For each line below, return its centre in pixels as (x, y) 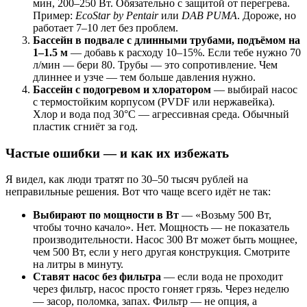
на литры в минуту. (78, 265)
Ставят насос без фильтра (97, 277)
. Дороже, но (267, 15)
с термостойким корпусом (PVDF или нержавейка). (154, 101)
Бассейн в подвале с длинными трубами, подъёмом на (167, 40)
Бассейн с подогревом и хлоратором (122, 89)
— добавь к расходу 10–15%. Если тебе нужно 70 (184, 52)
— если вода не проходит (222, 277)
